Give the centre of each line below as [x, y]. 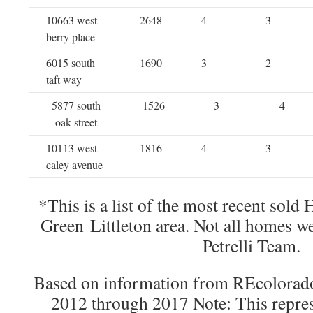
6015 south [70, 63]
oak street [76, 122]
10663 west [71, 20]
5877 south [76, 105]
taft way [64, 79]
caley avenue [74, 165]
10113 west [71, 148]
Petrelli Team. [252, 245]
